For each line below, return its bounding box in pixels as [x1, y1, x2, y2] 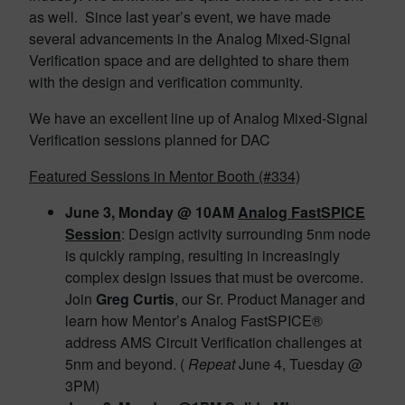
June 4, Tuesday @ [235, 353, 363, 374]
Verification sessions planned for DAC [29, 129, 270, 150]
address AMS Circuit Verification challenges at [65, 332, 362, 353]
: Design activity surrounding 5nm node [121, 223, 371, 244]
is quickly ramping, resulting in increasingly [65, 245, 340, 266]
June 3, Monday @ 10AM [65, 202, 234, 222]
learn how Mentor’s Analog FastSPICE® [65, 310, 323, 331]
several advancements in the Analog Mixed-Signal [29, 28, 351, 49]
